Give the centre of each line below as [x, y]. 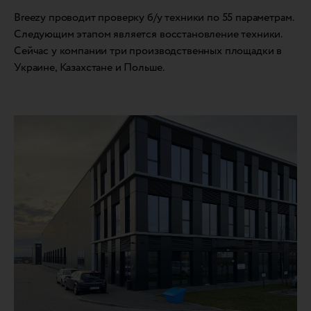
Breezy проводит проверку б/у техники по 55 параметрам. [154, 17]
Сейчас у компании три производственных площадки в [148, 51]
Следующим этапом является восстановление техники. [148, 34]
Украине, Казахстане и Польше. [89, 67]
